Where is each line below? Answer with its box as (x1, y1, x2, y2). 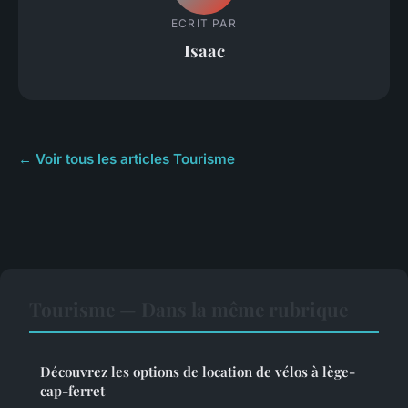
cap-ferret (40, 381, 105, 400)
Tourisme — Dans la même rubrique (29, 295, 348, 321)
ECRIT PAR (171, 16, 237, 31)
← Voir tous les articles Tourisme (18, 149, 235, 168)
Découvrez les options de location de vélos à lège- (40, 362, 355, 381)
